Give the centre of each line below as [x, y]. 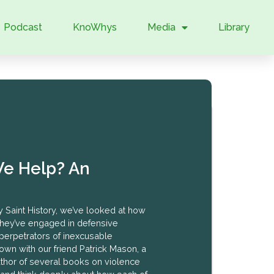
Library [234, 27]
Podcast [23, 27]
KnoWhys [94, 27]
